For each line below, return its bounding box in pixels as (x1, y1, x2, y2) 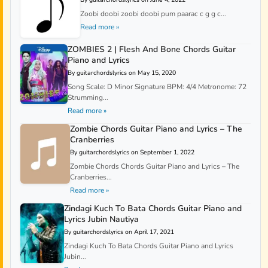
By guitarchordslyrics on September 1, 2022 (69, 148, 194, 157)
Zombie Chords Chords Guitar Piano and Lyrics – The (69, 162, 239, 172)
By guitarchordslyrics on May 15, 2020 (67, 68, 176, 78)
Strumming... (67, 93, 108, 103)
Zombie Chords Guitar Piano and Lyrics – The (69, 123, 242, 135)
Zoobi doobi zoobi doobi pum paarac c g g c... (80, 9, 226, 19)
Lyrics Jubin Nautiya (64, 214, 139, 226)
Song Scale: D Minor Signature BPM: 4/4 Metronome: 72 (67, 82, 246, 92)
